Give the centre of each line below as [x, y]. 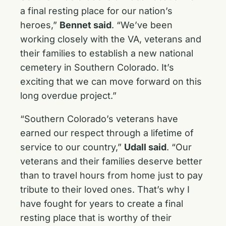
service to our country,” [72, 147]
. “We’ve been [142, 25]
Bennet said [86, 25]
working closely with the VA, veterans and [111, 39]
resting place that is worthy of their [96, 218]
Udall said [145, 147]
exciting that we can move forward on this [111, 81]
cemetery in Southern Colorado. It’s [97, 67]
